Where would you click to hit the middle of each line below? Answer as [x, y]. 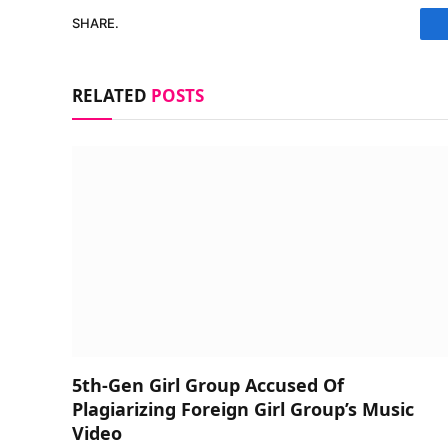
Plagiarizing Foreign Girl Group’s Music [243, 409]
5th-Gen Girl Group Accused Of [208, 385]
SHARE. [95, 23]
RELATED [111, 95]
